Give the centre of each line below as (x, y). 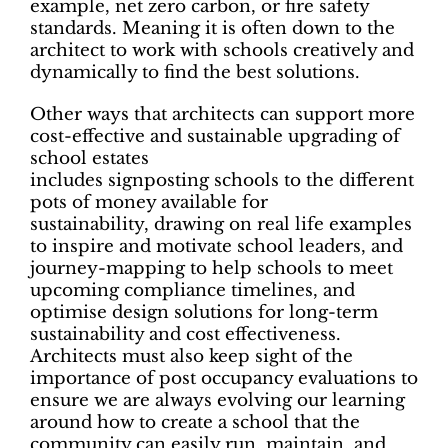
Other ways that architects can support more (222, 115)
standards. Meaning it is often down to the (212, 29)
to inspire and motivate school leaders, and (216, 247)
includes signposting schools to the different (222, 181)
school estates (89, 159)
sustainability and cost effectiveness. (185, 335)
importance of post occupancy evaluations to (224, 379)
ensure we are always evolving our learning (217, 401)
